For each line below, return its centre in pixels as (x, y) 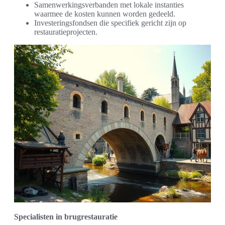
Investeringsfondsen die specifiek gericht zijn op (110, 23)
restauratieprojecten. (66, 32)
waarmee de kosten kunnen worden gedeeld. (105, 14)
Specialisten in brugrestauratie (66, 216)
